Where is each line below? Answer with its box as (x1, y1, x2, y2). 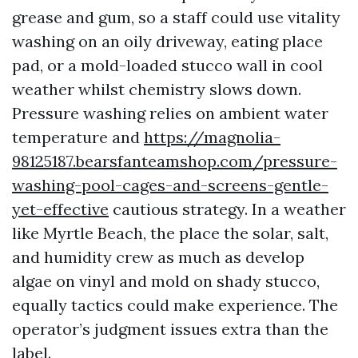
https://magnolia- (144, 127, 280, 147)
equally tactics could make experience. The (12, 295, 338, 315)
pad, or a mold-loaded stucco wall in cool (12, 55, 323, 75)
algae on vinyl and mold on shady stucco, (12, 271, 320, 291)
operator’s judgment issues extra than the (12, 319, 328, 339)
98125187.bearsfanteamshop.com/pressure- (12, 151, 337, 171)
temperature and (12, 127, 144, 147)
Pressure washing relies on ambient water (12, 103, 328, 123)
